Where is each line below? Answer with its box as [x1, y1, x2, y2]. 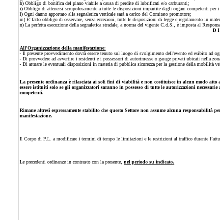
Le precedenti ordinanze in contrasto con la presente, [20, 159, 124, 165]
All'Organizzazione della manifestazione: [20, 45, 106, 51]
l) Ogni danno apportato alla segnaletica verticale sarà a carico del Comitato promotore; [20, 11, 191, 17]
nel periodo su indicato [124, 159, 173, 165]
